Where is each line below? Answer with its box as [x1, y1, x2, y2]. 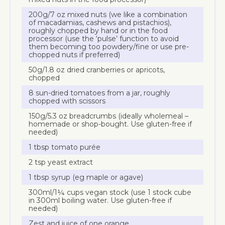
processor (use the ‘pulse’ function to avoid [29, 34, 179, 43]
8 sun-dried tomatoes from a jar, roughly [29, 88, 171, 97]
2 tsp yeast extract [29, 157, 93, 167]
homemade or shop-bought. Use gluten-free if [29, 119, 192, 129]
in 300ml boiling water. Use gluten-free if [29, 195, 172, 205]
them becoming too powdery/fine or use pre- [29, 42, 189, 51]
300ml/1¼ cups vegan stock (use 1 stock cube [29, 187, 192, 197]
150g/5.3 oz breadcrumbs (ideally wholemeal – [29, 111, 189, 121]
